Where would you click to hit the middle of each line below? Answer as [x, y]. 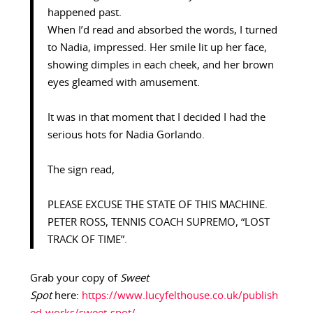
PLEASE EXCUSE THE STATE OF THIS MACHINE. [157, 205]
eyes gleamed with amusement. [123, 83]
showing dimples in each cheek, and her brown [160, 66]
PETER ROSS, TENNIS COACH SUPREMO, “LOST [158, 223]
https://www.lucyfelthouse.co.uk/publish [180, 296]
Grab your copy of [75, 279]
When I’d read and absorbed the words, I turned [162, 31]
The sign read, [81, 170]
